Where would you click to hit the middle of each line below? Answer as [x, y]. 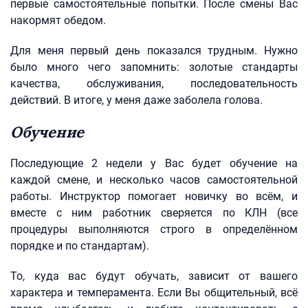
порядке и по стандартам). [80, 246]
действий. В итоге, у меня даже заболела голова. [136, 100]
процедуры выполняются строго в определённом [154, 229]
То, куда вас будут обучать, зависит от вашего [154, 276]
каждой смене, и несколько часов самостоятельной [154, 180]
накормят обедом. [58, 20]
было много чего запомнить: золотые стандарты [154, 67]
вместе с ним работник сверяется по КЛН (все [154, 213]
